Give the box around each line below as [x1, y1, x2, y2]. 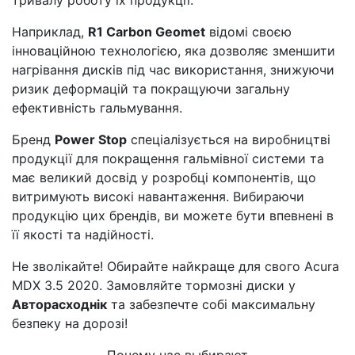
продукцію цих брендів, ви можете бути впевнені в [12, 208, 334, 223]
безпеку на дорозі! [12, 315, 128, 331]
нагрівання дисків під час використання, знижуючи [12, 62, 334, 78]
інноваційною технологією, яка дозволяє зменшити [12, 43, 335, 59]
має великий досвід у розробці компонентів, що [12, 170, 316, 185]
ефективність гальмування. [12, 100, 182, 116]
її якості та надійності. [12, 227, 154, 242]
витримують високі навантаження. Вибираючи [12, 189, 304, 204]
